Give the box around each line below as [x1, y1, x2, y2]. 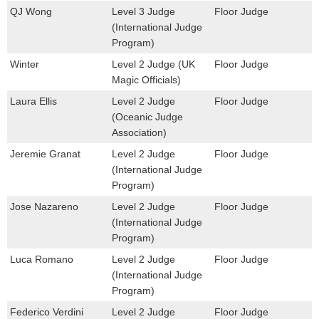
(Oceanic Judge [112, 110, 184, 122]
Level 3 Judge [112, 5, 176, 17]
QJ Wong [10, 5, 52, 17]
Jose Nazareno [10, 200, 78, 212]
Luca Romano [10, 253, 73, 265]
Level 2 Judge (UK [112, 58, 196, 70]
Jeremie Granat [10, 147, 80, 159]
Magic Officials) [112, 73, 182, 85]
